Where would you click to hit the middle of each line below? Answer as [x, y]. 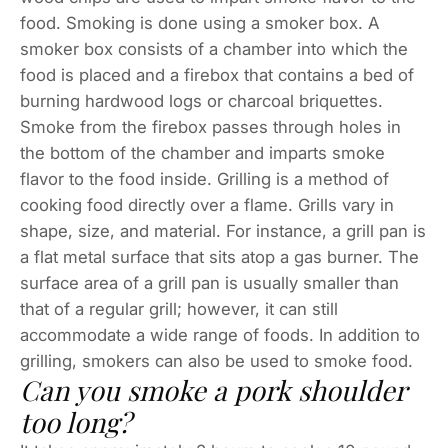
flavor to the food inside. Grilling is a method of [204, 179]
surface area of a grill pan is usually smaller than [209, 283]
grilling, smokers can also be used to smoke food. [216, 361]
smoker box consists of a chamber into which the [214, 49]
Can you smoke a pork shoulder [213, 390]
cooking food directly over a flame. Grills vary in [207, 205]
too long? [75, 422]
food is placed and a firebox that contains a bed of [217, 75]
